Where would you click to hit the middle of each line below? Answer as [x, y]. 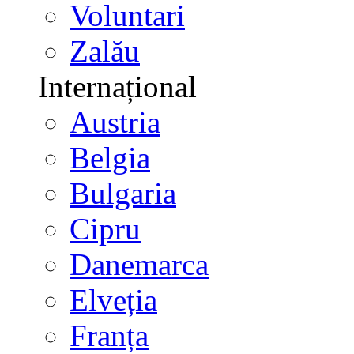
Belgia [110, 158]
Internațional [117, 87]
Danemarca [139, 264]
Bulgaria [123, 193]
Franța [109, 335]
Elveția [113, 300]
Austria [115, 122]
